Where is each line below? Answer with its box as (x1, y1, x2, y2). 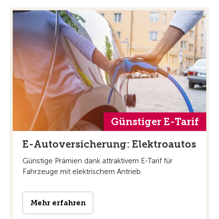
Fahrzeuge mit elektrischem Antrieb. (22, 167, 142, 176)
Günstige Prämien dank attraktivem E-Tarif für (22, 156, 173, 166)
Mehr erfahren (30, 198, 86, 208)
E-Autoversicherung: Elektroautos (22, 138, 196, 151)
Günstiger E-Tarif (111, 116, 199, 128)
